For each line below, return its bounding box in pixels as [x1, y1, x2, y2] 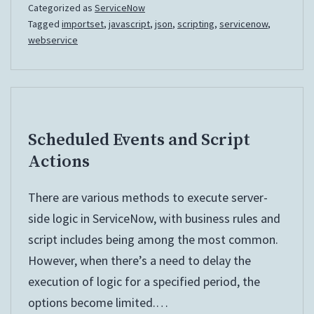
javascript [109, 18, 150, 31]
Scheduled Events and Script [28, 130, 250, 151]
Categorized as [28, 1, 95, 15]
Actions [28, 151, 90, 173]
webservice [28, 34, 78, 47]
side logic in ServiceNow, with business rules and [28, 210, 280, 227]
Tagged [28, 18, 62, 31]
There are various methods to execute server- [28, 189, 268, 206]
